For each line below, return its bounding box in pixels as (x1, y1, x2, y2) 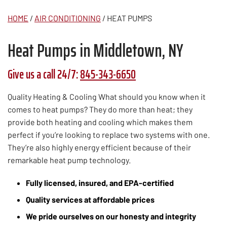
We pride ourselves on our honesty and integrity (26, 211, 196, 221)
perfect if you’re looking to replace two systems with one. (8, 129, 210, 139)
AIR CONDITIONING (34, 13, 101, 23)
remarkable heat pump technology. (8, 155, 131, 165)
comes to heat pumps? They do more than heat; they (8, 104, 193, 114)
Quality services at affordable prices (26, 195, 155, 205)
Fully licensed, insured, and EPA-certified (26, 178, 174, 188)
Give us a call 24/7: (8, 64, 80, 84)
